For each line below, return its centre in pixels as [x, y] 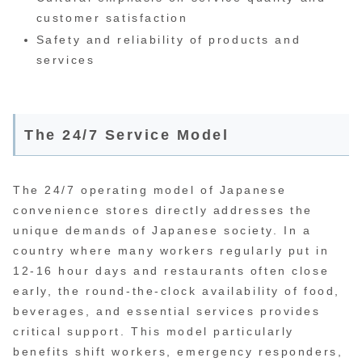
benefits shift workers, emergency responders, [178, 351]
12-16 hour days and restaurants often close [171, 270]
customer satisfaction [112, 17]
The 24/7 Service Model [127, 135]
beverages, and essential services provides [167, 311]
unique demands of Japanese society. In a [162, 230]
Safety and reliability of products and [168, 40]
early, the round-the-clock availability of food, [177, 290]
